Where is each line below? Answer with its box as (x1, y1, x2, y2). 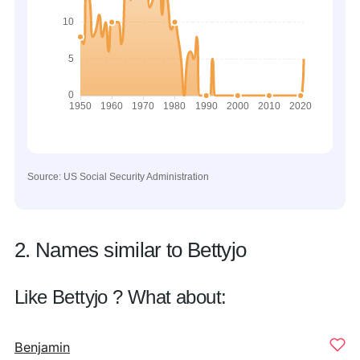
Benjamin (14, 339, 70, 355)
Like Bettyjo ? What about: (14, 286, 227, 308)
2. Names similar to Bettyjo (14, 238, 247, 262)
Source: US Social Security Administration (27, 171, 209, 182)
